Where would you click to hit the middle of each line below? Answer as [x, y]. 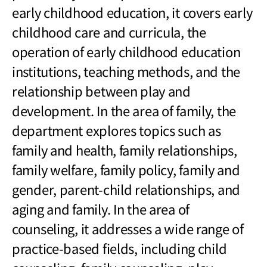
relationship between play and [101, 90]
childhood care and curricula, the [109, 31]
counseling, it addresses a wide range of [128, 228]
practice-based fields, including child [119, 248]
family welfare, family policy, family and [126, 169]
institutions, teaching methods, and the [126, 71]
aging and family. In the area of [101, 208]
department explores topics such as [117, 130]
